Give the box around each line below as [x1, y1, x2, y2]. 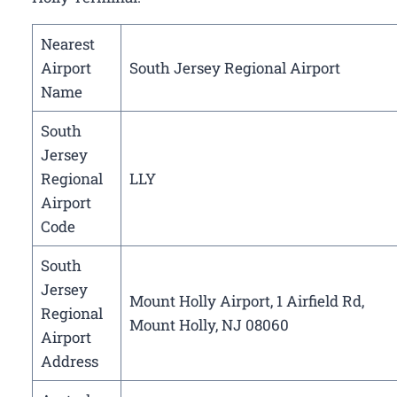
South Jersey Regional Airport [128, 58, 340, 79]
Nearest [40, 34, 95, 55]
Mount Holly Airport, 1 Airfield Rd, [128, 291, 364, 312]
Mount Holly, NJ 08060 [128, 315, 289, 336]
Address [40, 351, 98, 372]
